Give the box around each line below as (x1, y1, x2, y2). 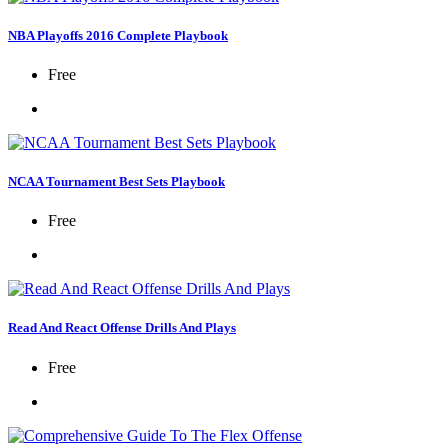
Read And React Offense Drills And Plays (8, 320, 236, 336)
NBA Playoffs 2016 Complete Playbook (8, 27, 228, 43)
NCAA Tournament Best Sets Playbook (8, 174, 225, 190)
